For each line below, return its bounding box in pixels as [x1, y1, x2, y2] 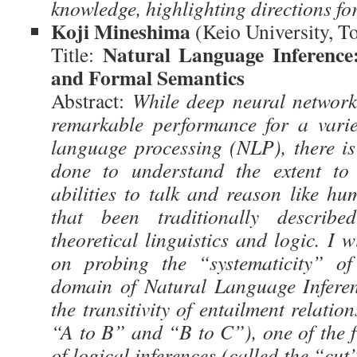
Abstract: [51, 87, 132, 114]
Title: [51, 41, 103, 68]
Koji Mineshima [51, 16, 190, 46]
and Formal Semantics [51, 62, 245, 92]
